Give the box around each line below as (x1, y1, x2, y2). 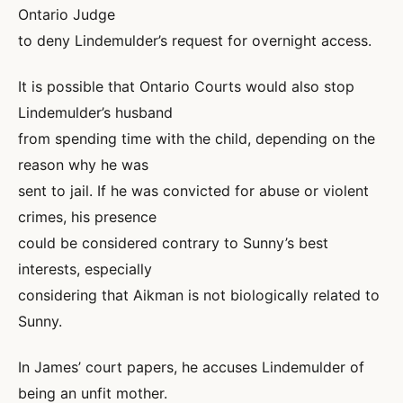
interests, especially (18, 260, 152, 278)
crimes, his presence (18, 208, 157, 226)
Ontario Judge (18, 5, 115, 23)
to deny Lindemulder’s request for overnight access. (18, 31, 372, 49)
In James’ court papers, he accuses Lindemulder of (18, 358, 364, 376)
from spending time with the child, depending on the (18, 130, 375, 148)
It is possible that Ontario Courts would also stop (18, 77, 354, 95)
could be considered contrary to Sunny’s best (18, 234, 328, 252)
